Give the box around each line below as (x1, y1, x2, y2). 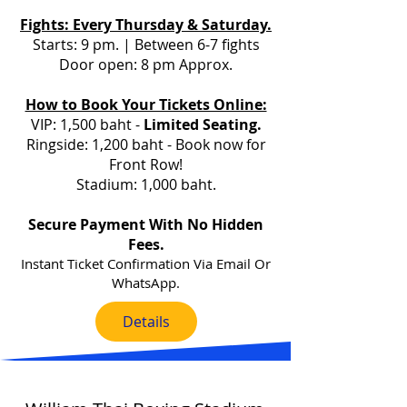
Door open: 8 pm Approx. (59, 55, 233, 74)
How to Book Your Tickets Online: (25, 94, 267, 114)
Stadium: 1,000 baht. (75, 174, 216, 194)
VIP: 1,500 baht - (30, 114, 140, 134)
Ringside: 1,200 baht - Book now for (25, 134, 266, 154)
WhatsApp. (112, 273, 180, 292)
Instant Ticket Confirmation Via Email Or (21, 254, 271, 273)
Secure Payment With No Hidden (28, 214, 263, 234)
